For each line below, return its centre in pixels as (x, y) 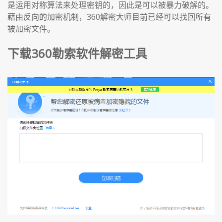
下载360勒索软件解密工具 (77, 53)
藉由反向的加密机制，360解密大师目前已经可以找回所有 (109, 17)
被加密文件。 (31, 28)
